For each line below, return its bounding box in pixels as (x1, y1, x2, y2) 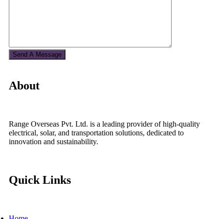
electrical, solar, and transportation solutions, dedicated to (9, 129, 184, 137)
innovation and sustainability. (9, 137, 98, 146)
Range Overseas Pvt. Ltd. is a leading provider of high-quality (9, 120, 200, 129)
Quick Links (9, 174, 71, 187)
